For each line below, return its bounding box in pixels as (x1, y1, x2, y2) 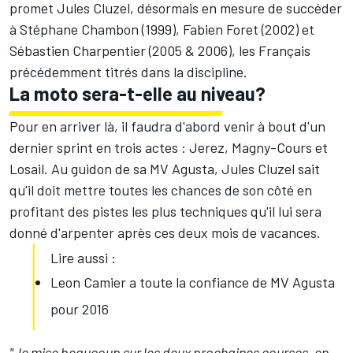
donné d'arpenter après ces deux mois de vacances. (9, 224, 321, 242)
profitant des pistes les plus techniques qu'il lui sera (9, 203, 321, 221)
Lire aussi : (50, 249, 116, 267)
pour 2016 (50, 300, 109, 318)
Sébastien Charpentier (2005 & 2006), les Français (9, 42, 310, 60)
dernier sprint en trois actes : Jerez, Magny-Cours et (9, 139, 328, 157)
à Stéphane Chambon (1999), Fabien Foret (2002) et (9, 20, 314, 39)
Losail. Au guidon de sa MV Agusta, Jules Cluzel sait (9, 160, 320, 178)
